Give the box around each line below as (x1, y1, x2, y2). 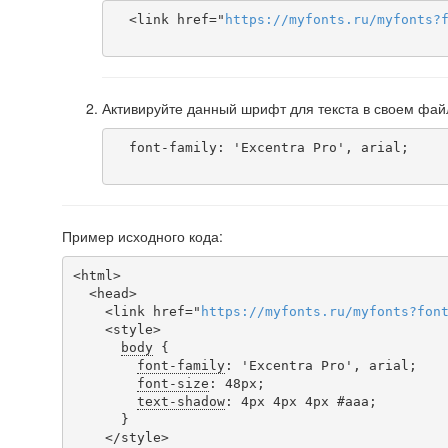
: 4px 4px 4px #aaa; (224, 393, 377, 409)
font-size (136, 375, 209, 391)
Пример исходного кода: (62, 226, 223, 246)
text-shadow (136, 393, 225, 409)
